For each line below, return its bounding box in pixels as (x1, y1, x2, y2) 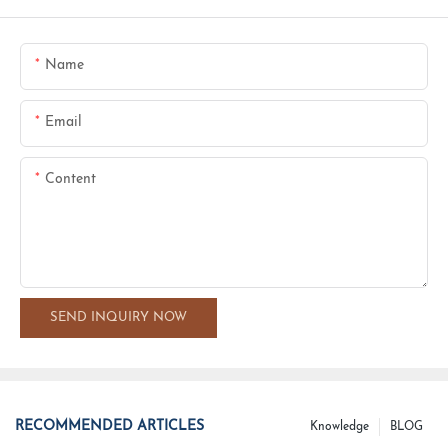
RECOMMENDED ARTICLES (15, 419, 204, 435)
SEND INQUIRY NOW (50, 310, 187, 324)
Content (45, 171, 96, 187)
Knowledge (310, 420, 369, 433)
